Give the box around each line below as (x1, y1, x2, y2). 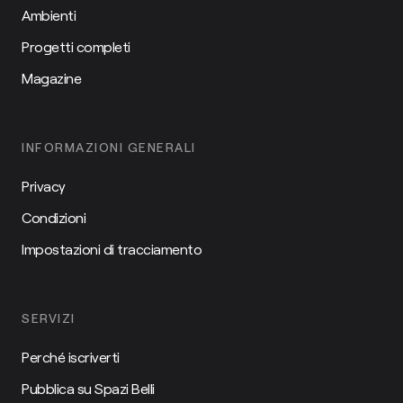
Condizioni (22, 208, 85, 226)
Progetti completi (22, 37, 130, 55)
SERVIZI (22, 309, 76, 326)
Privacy (22, 176, 66, 194)
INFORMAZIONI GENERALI (22, 139, 196, 155)
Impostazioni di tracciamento (22, 239, 201, 257)
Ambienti (22, 5, 76, 23)
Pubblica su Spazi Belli (22, 379, 155, 397)
